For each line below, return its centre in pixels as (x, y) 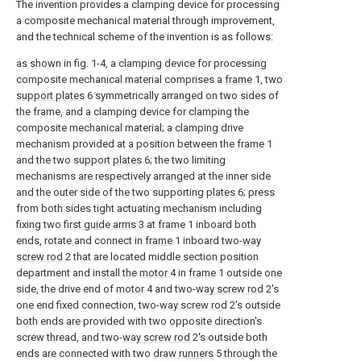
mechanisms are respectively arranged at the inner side (143, 176)
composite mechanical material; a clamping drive (130, 128)
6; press (255, 192)
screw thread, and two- (69, 337)
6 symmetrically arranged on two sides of (182, 95)
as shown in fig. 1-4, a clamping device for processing (141, 63)
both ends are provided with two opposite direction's (139, 321)
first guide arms (100, 224)
